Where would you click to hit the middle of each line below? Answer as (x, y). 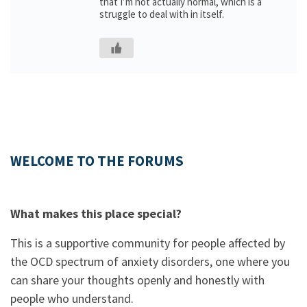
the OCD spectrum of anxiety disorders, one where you (150, 261)
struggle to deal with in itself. (162, 14)
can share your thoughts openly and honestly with (137, 280)
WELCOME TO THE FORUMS (97, 161)
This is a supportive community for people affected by (148, 243)
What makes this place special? (96, 213)
